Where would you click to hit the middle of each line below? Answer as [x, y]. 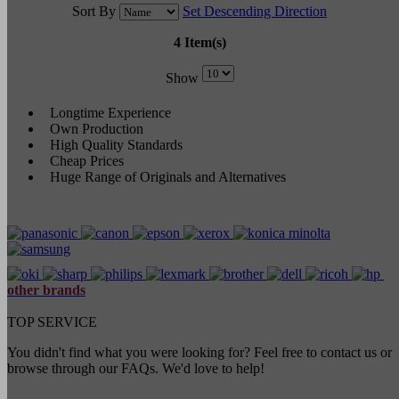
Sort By [94, 11]
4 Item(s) [199, 42]
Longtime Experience [109, 112]
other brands [46, 289]
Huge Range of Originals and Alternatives [166, 176]
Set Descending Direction [255, 11]
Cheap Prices [85, 160]
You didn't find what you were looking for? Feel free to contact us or [199, 352]
